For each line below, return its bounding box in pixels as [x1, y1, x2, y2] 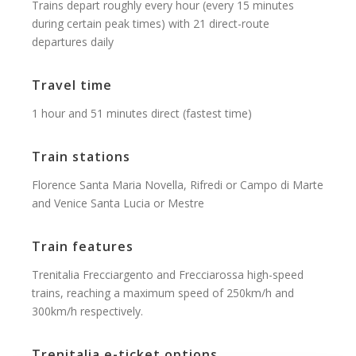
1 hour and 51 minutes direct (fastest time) [32, 105, 252, 121]
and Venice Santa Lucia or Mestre [32, 195, 204, 211]
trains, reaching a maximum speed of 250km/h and [32, 284, 294, 300]
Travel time [32, 75, 112, 94]
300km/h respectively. [32, 303, 143, 319]
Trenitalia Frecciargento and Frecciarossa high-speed [32, 266, 304, 282]
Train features [32, 237, 133, 255]
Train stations [32, 147, 130, 165]
